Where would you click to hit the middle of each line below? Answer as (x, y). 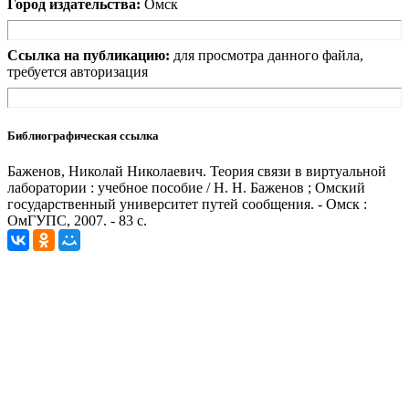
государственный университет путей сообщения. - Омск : (187, 204)
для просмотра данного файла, (268, 56)
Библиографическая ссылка (83, 135)
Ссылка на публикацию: (89, 56)
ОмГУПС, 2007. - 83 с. (77, 220)
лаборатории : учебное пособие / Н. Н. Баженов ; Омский (186, 187)
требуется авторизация (78, 72)
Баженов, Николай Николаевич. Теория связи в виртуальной (197, 171)
